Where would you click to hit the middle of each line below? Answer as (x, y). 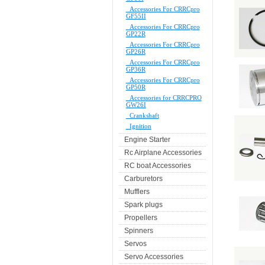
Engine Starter (147, 140)
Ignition (138, 126)
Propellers (140, 218)
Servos (135, 244)
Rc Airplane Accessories (163, 153)
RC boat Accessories (157, 166)
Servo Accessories (153, 257)
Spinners (138, 231)
